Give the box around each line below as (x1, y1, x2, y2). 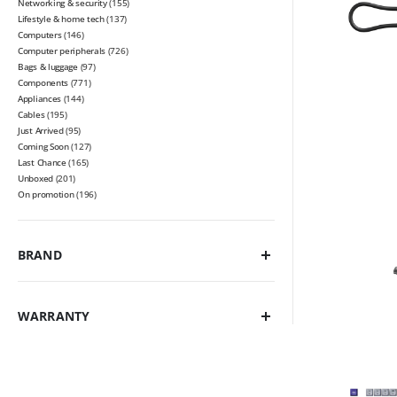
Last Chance (18, 156, 66, 169)
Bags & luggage (18, 60, 78, 74)
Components (18, 76, 68, 90)
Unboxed (18, 172, 53, 185)
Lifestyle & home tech (18, 12, 105, 26)
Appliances (18, 92, 61, 105)
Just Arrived (18, 124, 64, 137)
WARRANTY (18, 307, 90, 325)
